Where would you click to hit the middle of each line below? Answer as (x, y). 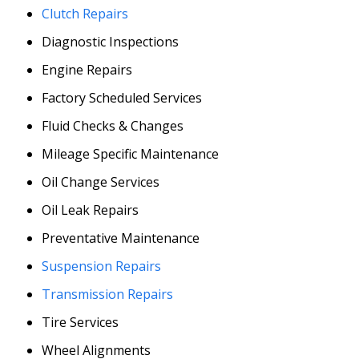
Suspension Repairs (102, 266)
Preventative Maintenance (121, 238)
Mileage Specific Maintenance (131, 153)
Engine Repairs (87, 69)
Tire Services (81, 322)
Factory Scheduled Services (122, 97)
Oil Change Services (101, 182)
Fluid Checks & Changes (113, 125)
